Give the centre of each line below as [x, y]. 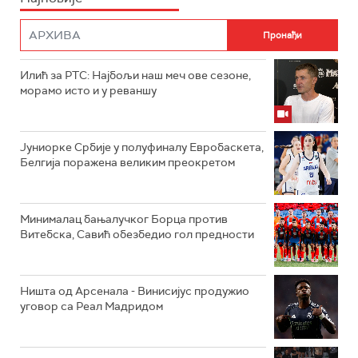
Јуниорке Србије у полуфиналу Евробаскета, [142, 147]
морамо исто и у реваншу [88, 90]
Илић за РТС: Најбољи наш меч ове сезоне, [135, 75]
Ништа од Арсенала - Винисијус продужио [135, 291]
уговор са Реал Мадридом [91, 306]
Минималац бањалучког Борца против [124, 219]
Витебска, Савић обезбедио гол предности [137, 234]
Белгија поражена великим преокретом [127, 162]
